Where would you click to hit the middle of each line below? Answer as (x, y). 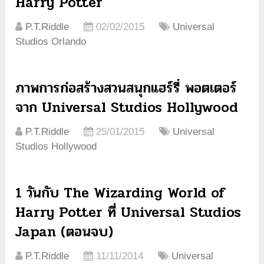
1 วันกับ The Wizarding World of (121, 193)
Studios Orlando (51, 41)
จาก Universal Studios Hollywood (127, 107)
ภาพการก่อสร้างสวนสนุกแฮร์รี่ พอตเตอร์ (126, 88)
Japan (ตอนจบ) (65, 232)
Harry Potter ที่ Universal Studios (128, 212)
